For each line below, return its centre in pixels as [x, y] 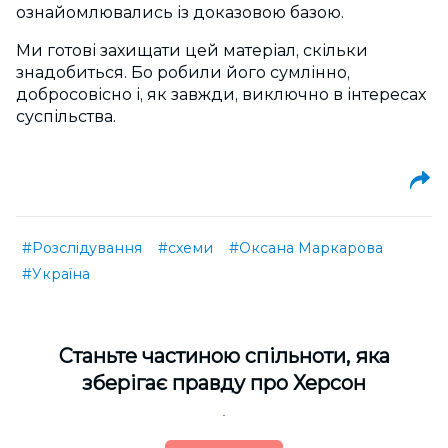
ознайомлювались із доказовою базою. [180, 13]
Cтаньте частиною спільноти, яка [224, 356]
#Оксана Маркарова [306, 248]
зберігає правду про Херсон [224, 383]
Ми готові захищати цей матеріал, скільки [192, 51]
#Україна [56, 274]
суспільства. [66, 117]
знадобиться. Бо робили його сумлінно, [183, 73]
